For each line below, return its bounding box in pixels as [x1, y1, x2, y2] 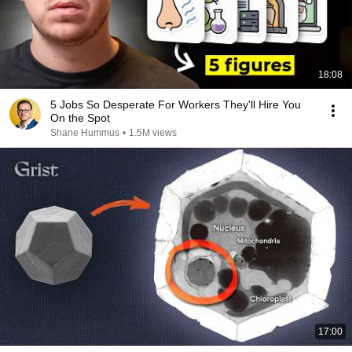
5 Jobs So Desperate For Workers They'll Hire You [50, 98, 301, 111]
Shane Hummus [50, 127, 119, 138]
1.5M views [129, 127, 177, 138]
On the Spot [50, 112, 110, 124]
